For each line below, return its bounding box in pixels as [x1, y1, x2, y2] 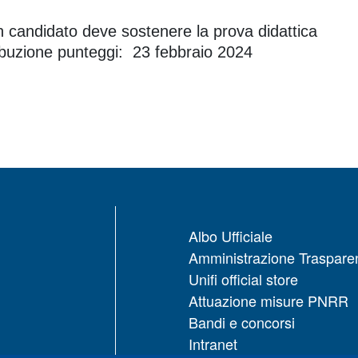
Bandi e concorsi [189, 311, 295, 332]
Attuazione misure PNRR [189, 289, 348, 311]
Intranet [189, 332, 237, 354]
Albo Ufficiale [189, 225, 272, 246]
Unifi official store [189, 268, 298, 289]
